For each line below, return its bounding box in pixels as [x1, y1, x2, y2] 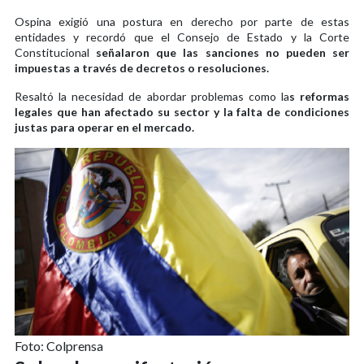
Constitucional [15, 45, 89, 59]
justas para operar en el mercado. [15, 119, 194, 134]
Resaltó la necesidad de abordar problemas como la [15, 89, 289, 103]
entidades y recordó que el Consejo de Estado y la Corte [15, 29, 349, 44]
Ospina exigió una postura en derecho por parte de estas [15, 14, 349, 28]
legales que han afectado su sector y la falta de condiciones [15, 104, 349, 119]
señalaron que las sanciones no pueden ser [89, 45, 349, 59]
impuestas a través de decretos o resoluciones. [15, 60, 269, 75]
